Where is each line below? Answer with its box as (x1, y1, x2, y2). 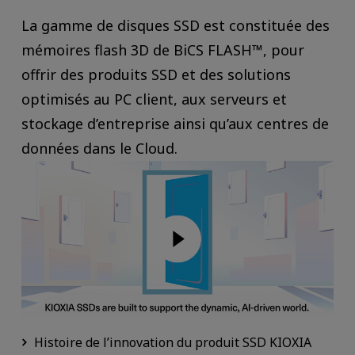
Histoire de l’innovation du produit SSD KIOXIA (33, 333, 311, 351)
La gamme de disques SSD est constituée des (21, 15, 330, 35)
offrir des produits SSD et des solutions (21, 64, 291, 84)
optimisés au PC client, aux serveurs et (21, 89, 287, 109)
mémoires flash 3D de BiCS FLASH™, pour (21, 40, 304, 59)
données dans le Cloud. (21, 138, 177, 158)
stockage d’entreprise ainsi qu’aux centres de (21, 113, 329, 133)
